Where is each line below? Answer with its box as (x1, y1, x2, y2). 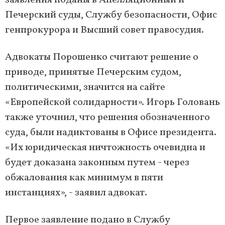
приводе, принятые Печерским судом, (5, 65, 181, 80)
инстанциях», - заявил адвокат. (5, 186, 147, 200)
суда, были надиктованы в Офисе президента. (5, 126, 216, 140)
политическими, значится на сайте (5, 80, 165, 95)
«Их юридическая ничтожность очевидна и (5, 141, 205, 155)
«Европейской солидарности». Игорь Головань (5, 95, 220, 110)
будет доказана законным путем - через (5, 156, 189, 170)
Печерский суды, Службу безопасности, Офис (5, 8, 217, 23)
